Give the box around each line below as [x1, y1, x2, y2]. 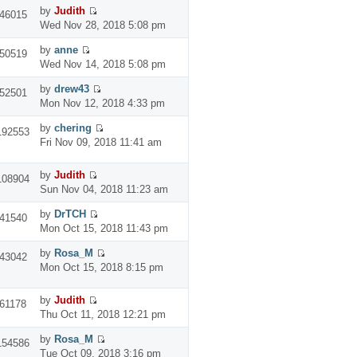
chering [53, 121, 92, 134]
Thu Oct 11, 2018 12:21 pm [39, 308, 166, 320]
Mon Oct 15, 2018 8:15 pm [39, 261, 163, 273]
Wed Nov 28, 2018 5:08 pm [39, 18, 166, 31]
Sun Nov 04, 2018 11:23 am [39, 182, 168, 195]
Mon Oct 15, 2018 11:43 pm [39, 222, 168, 234]
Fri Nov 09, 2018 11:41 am [39, 135, 162, 148]
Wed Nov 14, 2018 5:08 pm [39, 57, 166, 70]
